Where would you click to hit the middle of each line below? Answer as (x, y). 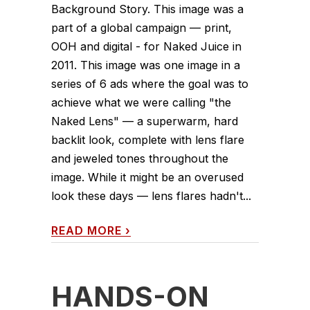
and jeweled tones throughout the (140, 158)
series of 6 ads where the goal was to (150, 83)
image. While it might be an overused (147, 177)
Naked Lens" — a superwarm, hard (145, 121)
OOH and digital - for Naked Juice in (146, 46)
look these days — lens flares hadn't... (151, 195)
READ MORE (86, 230)
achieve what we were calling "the (141, 102)
